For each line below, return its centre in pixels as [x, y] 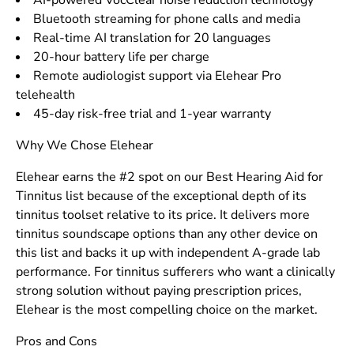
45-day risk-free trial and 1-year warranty [152, 114]
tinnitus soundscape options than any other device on [167, 234]
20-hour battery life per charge [121, 57]
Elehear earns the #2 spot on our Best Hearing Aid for [169, 177]
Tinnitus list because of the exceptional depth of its [161, 196]
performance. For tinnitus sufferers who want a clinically [175, 272]
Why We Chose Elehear [85, 146]
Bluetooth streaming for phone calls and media [167, 19]
